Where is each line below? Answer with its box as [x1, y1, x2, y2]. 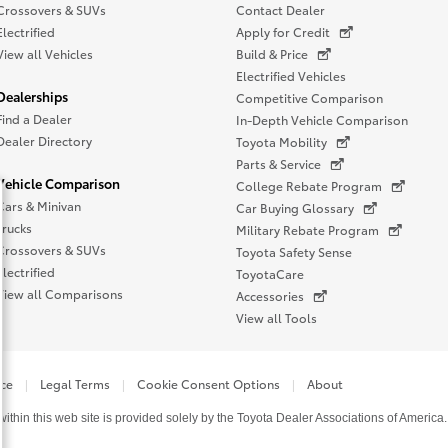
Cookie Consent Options [137, 375, 280, 392]
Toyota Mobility [236, 133, 327, 150]
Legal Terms [40, 375, 110, 392]
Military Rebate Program [236, 221, 379, 238]
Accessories [236, 287, 304, 304]
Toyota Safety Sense [236, 243, 352, 260]
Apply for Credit [236, 23, 330, 40]
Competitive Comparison [236, 89, 383, 106]
